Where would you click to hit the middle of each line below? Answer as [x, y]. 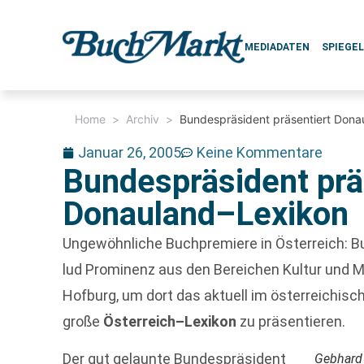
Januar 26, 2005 [130, 152]
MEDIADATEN [277, 47]
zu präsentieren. [291, 321]
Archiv [143, 119]
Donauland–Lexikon [206, 214]
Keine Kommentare [260, 152]
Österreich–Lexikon [170, 321]
